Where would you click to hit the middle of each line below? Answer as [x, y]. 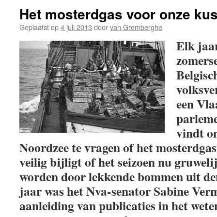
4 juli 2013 [76, 27]
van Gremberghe [136, 27]
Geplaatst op [39, 27]
